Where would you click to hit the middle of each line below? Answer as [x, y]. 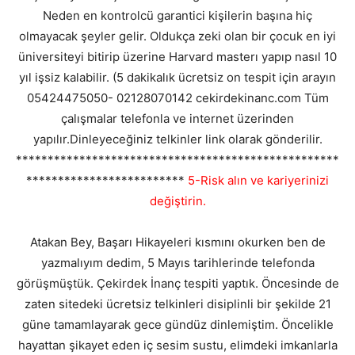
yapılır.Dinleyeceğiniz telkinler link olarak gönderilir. [177, 139]
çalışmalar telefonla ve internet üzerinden [177, 119]
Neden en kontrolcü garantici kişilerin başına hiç [177, 16]
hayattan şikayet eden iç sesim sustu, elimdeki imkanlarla [177, 345]
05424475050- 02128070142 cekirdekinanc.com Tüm [177, 98]
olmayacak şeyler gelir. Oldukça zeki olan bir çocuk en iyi [177, 36]
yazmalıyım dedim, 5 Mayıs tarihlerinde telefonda [177, 263]
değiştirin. [177, 201]
